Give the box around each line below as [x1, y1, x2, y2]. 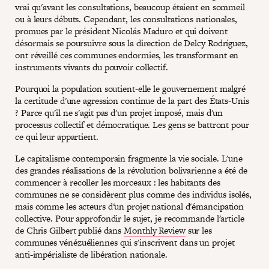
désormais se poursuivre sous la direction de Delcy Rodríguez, [15, 36, 248, 49]
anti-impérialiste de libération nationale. [15, 247, 168, 261]
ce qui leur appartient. [15, 130, 98, 143]
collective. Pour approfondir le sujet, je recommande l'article [15, 211, 244, 225]
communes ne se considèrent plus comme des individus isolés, [15, 187, 252, 201]
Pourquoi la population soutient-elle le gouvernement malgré [15, 82, 246, 95]
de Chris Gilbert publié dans [15, 223, 124, 237]
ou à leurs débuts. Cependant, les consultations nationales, [15, 12, 238, 25]
